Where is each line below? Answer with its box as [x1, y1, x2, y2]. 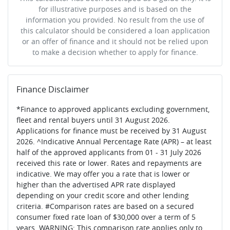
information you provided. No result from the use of [26, 14, 204, 25]
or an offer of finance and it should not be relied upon [22, 36, 208, 46]
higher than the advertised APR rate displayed [16, 179, 176, 189]
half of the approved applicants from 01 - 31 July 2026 [16, 147, 201, 157]
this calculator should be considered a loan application [20, 25, 210, 35]
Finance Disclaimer [16, 83, 89, 95]
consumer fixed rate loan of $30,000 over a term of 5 [16, 212, 196, 222]
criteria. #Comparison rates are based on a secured [16, 201, 194, 211]
